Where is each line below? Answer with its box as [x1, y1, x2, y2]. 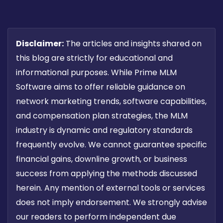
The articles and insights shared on [64, 38, 202, 50]
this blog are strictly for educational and [16, 52, 173, 64]
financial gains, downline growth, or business [16, 153, 187, 165]
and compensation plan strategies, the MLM [16, 110, 188, 122]
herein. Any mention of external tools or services [16, 182, 205, 194]
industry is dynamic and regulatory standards [16, 124, 193, 136]
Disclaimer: [16, 38, 64, 50]
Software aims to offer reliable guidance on [16, 81, 185, 93]
